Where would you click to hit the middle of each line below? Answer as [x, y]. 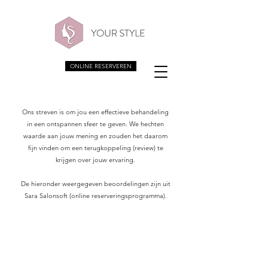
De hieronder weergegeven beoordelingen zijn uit [95, 184]
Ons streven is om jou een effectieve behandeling [95, 112]
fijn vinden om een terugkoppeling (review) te [95, 148]
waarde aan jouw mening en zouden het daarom [95, 136]
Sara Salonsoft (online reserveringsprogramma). [95, 196]
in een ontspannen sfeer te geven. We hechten [95, 124]
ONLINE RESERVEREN [101, 66]
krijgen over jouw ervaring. [95, 160]
